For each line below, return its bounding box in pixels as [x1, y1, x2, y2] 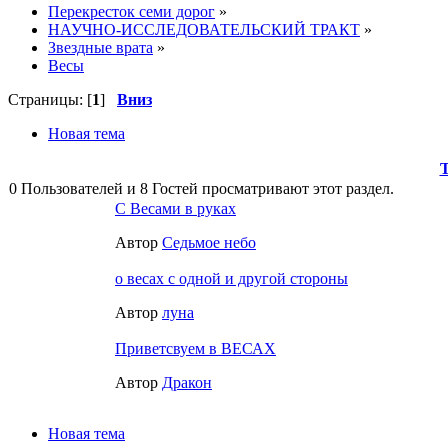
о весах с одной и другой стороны [115, 269, 348, 287]
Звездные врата [48, 38, 153, 56]
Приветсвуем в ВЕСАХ [115, 339, 276, 357]
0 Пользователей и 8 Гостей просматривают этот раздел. [9, 179, 394, 197]
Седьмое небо [162, 233, 256, 251]
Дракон [162, 373, 212, 391]
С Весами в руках [115, 199, 236, 217]
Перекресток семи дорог [48, 2, 215, 20]
